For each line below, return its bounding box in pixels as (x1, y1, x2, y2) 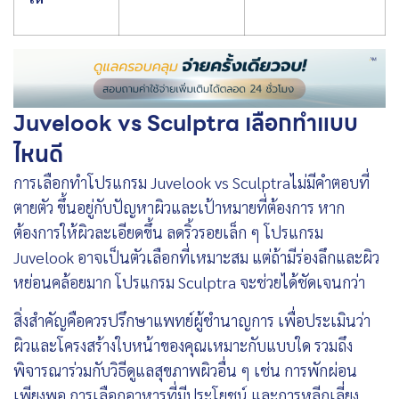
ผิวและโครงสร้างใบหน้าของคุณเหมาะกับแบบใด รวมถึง (13, 334, 353, 355)
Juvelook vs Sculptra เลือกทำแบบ (13, 105, 358, 142)
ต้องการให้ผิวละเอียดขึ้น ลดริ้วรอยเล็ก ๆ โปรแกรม (13, 222, 323, 243)
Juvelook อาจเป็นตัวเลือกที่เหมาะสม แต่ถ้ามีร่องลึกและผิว (13, 247, 379, 268)
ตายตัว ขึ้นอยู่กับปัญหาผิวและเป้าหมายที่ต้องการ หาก (13, 197, 345, 218)
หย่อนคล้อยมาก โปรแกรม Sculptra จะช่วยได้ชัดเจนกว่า (13, 272, 365, 293)
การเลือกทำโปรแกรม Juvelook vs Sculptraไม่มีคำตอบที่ (13, 172, 370, 193)
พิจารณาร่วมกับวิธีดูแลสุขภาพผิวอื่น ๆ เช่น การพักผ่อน (13, 359, 357, 380)
